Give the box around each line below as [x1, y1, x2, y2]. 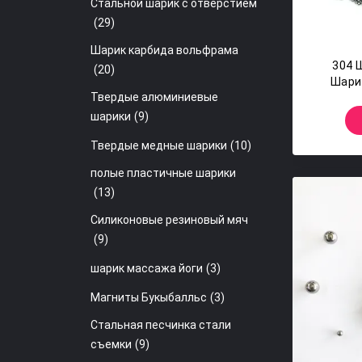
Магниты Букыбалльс [90, 291, 207, 304]
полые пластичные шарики [90, 166, 236, 179]
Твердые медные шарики [90, 139, 227, 152]
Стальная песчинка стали [90, 318, 231, 331]
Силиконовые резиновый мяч [90, 213, 248, 226]
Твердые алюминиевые [90, 90, 218, 103]
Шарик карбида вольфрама [90, 44, 238, 57]
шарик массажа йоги [90, 262, 203, 275]
